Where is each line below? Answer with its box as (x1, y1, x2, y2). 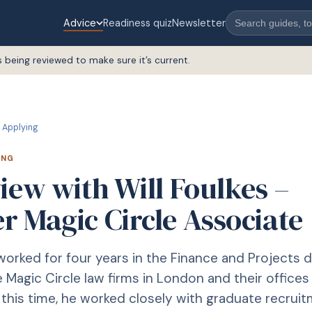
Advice (63, 16, 97, 29)
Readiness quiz (103, 16, 173, 29)
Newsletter (172, 16, 226, 29)
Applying (2, 122, 38, 133)
